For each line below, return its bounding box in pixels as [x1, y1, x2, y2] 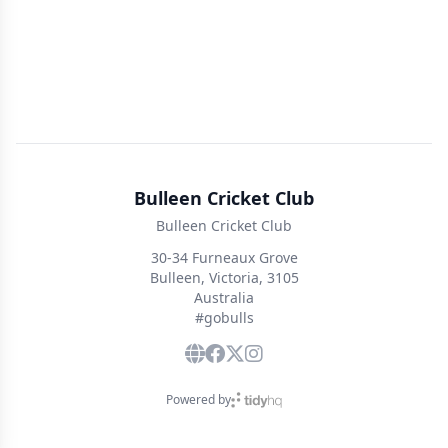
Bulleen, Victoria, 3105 [149, 268, 299, 287]
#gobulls [194, 308, 254, 327]
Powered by [165, 391, 231, 408]
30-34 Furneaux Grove [150, 248, 298, 267]
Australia [194, 288, 254, 307]
